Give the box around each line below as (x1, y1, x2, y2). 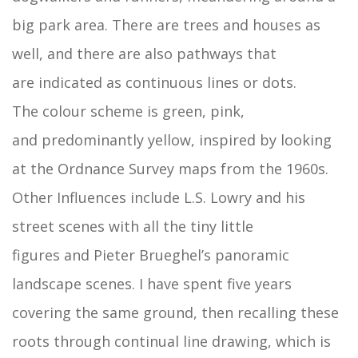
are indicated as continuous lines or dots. (12, 73, 296, 93)
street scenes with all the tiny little (12, 217, 253, 237)
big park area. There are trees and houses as (12, 15, 320, 35)
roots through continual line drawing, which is (12, 332, 331, 352)
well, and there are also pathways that (12, 44, 276, 64)
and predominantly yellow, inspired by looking (12, 130, 332, 150)
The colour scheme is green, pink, (12, 101, 245, 121)
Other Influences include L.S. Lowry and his (12, 188, 305, 208)
